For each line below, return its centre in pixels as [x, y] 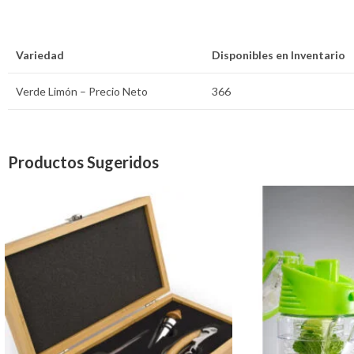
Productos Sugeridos [83, 162]
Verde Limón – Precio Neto [82, 91]
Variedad [40, 55]
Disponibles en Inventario [279, 55]
